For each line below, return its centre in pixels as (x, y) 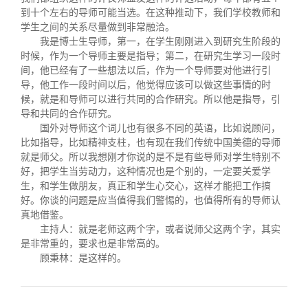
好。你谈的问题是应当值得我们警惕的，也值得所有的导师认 (151, 200)
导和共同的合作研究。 (69, 114)
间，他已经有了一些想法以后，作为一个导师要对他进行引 (146, 70)
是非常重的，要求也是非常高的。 (93, 244)
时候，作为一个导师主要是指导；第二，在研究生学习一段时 (151, 56)
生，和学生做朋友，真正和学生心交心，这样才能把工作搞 (146, 186)
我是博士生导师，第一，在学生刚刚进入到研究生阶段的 (160, 42)
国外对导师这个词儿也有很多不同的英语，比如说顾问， (160, 128)
